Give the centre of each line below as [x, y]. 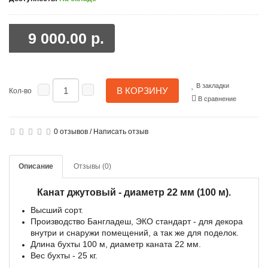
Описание [36, 166]
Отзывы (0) [92, 166]
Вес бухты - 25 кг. [64, 255]
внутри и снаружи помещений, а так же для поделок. [135, 233]
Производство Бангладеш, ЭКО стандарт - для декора [137, 221]
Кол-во [20, 91]
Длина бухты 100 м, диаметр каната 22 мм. [116, 244]
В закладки [212, 86]
